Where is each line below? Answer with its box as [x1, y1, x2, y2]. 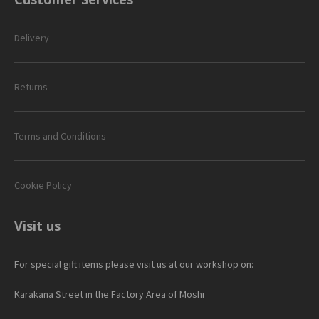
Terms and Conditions [14, 129, 106, 142]
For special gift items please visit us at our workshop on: [14, 257, 253, 271]
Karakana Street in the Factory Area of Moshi [14, 287, 204, 300]
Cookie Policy [14, 178, 72, 192]
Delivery [14, 31, 49, 44]
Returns [14, 80, 48, 93]
